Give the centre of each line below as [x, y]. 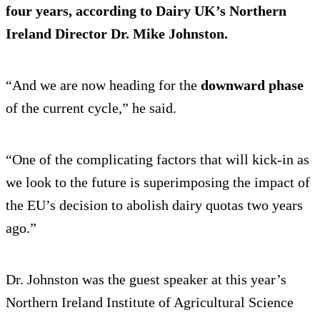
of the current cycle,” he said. [91, 108]
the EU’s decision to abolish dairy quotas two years [154, 205]
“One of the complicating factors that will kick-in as [157, 160]
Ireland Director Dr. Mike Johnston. [117, 34]
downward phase [252, 85]
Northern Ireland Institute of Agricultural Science [150, 302]
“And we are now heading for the [103, 85]
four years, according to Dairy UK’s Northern [146, 11]
